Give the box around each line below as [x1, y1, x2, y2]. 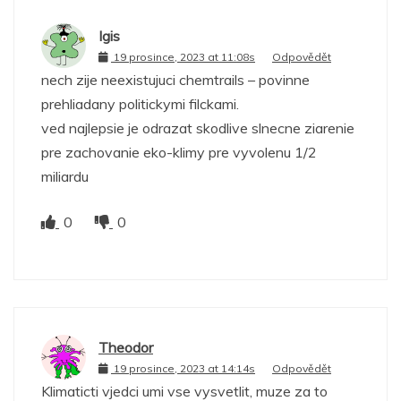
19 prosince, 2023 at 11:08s [114, 50, 255, 64]
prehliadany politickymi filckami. [41, 94, 239, 113]
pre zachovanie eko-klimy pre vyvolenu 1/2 [41, 142, 317, 161]
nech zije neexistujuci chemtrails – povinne [41, 70, 310, 89]
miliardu [41, 166, 89, 185]
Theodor [98, 338, 153, 357]
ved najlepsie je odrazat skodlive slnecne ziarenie [41, 118, 354, 137]
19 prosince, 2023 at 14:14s [114, 362, 255, 376]
